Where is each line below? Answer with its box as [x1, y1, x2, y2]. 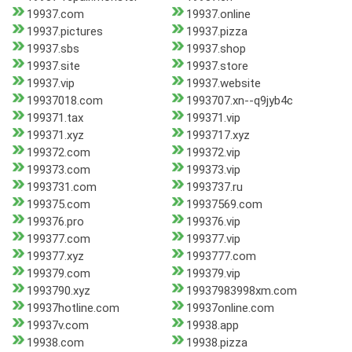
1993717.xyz [185, 128, 250, 143]
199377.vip [185, 232, 240, 247]
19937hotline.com [27, 301, 119, 316]
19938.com [27, 335, 84, 350]
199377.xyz [27, 249, 84, 264]
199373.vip [185, 163, 240, 178]
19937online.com [185, 301, 274, 316]
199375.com [27, 197, 90, 212]
